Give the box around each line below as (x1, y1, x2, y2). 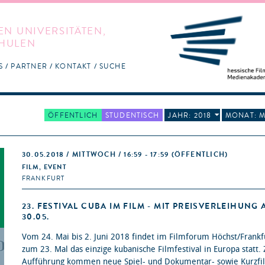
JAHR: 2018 (168, 110, 212, 120)
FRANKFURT (22, 174, 65, 183)
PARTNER (11, 61, 48, 71)
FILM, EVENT (22, 163, 67, 172)
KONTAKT (55, 61, 92, 71)
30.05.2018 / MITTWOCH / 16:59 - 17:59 (22, 150, 172, 160)
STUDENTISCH (105, 110, 160, 120)
